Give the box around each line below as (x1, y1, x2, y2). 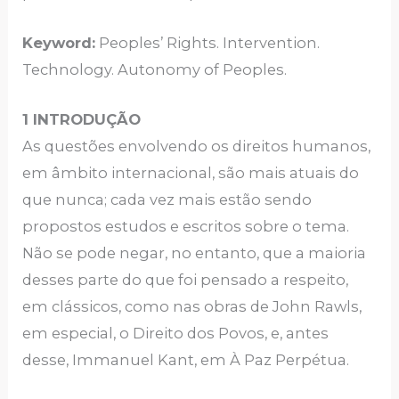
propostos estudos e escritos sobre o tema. (22, 217, 350, 236)
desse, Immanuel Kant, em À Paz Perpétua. (22, 351, 350, 370)
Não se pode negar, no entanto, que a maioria (22, 244, 367, 263)
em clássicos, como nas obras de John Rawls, (22, 297, 362, 316)
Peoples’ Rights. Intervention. (95, 33, 321, 52)
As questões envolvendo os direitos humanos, (22, 137, 371, 156)
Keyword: (22, 33, 96, 52)
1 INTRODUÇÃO (22, 110, 142, 129)
